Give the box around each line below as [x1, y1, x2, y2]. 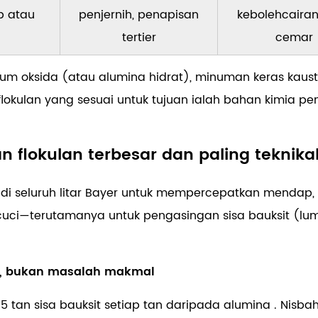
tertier [121, 28, 156, 48]
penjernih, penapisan [79, 6, 199, 25]
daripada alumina [166, 296, 274, 315]
